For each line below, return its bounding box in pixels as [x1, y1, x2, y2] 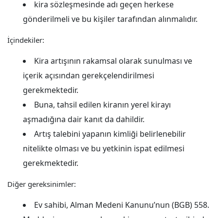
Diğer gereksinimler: [7, 179, 76, 189]
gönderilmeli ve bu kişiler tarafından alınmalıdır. [23, 14, 198, 24]
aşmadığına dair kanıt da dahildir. [23, 114, 145, 125]
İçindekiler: [7, 35, 44, 45]
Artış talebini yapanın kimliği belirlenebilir [34, 128, 186, 139]
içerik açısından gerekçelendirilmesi [23, 70, 154, 81]
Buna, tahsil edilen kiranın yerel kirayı [34, 99, 171, 110]
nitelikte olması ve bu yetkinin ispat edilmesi [23, 143, 184, 154]
